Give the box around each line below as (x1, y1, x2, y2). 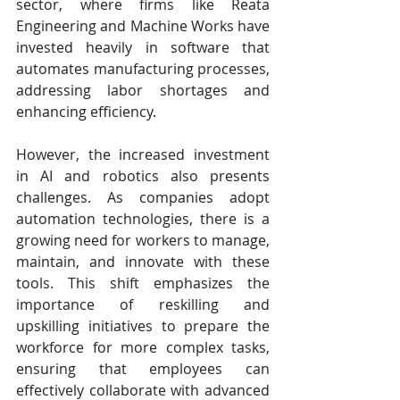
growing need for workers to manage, (16, 230, 270, 251)
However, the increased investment (16, 145, 270, 165)
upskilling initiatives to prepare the (16, 316, 270, 337)
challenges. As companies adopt (16, 187, 270, 208)
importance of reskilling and (16, 295, 270, 315)
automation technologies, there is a (16, 209, 270, 229)
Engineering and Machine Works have (16, 16, 270, 37)
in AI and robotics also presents (16, 166, 270, 187)
